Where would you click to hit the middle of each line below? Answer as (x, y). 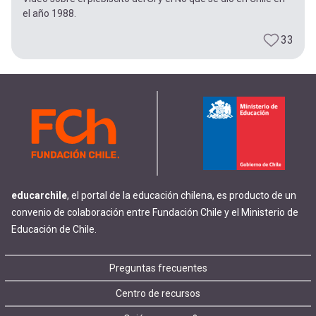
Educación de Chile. (54, 229)
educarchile (39, 195)
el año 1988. (49, 14)
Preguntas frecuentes (158, 268)
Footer (53, 275)
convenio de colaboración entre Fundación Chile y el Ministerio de (155, 212)
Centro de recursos (158, 293)
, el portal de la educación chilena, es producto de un (182, 195)
